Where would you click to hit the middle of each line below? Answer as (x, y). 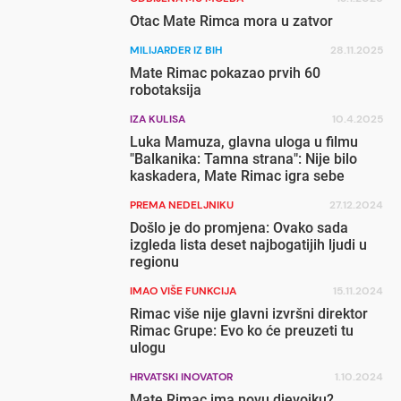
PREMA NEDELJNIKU (182, 205)
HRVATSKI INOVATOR (182, 377)
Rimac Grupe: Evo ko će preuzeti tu (242, 331)
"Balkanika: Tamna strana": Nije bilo (244, 159)
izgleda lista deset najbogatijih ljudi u (249, 245)
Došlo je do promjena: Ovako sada (239, 228)
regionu (155, 262)
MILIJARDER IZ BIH (176, 50)
